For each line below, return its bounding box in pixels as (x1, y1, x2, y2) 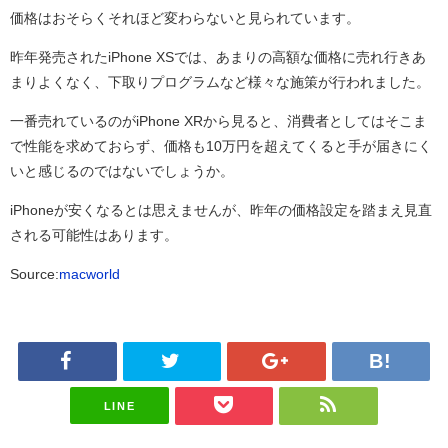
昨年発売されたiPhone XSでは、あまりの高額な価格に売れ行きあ (10, 50, 426, 65)
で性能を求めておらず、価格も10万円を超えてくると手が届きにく (10, 139, 432, 154)
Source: (10, 267, 59, 282)
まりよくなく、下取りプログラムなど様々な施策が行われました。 (10, 75, 430, 90)
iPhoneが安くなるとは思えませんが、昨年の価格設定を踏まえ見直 (10, 203, 432, 218)
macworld (59, 267, 120, 282)
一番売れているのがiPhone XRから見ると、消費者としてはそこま (10, 114, 427, 129)
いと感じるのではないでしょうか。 (10, 164, 234, 179)
